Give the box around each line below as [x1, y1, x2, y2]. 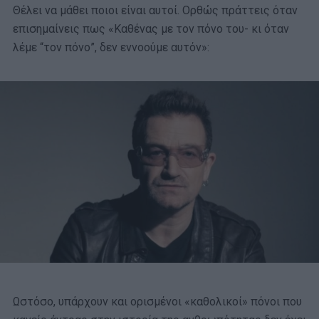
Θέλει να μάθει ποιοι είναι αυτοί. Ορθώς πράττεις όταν [13, 3, 298, 17]
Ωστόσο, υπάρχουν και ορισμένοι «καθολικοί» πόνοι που [13, 295, 302, 309]
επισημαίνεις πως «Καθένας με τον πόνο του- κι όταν [13, 21, 289, 36]
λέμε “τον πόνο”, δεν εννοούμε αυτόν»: [13, 40, 209, 54]
